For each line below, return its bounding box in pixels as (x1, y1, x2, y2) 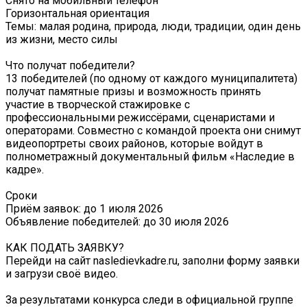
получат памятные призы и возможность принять (5, 85, 261, 99)
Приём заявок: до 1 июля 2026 (5, 202, 163, 216)
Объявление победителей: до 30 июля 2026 (5, 215, 229, 229)
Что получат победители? (5, 59, 135, 73)
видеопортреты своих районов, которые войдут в (5, 137, 263, 151)
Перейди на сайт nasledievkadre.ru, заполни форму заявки (5, 254, 299, 268)
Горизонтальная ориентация (5, 7, 149, 21)
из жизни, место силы (5, 33, 118, 47)
